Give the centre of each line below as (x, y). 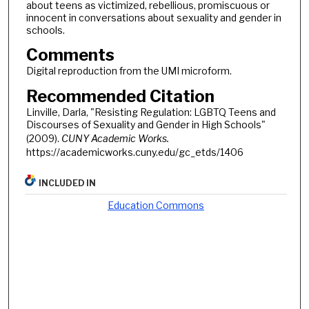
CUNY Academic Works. (115, 138)
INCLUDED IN (68, 183)
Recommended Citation (120, 96)
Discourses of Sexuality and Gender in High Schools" (146, 124)
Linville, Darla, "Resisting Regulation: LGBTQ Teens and (151, 112)
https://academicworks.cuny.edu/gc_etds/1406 (134, 152)
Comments (70, 55)
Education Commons (156, 205)
